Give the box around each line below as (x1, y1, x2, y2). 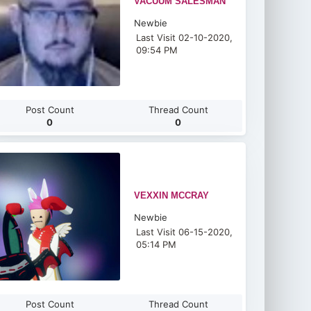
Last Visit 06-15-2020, (136, 226, 233, 237)
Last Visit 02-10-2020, (136, 32, 233, 43)
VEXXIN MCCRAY (134, 190, 210, 201)
